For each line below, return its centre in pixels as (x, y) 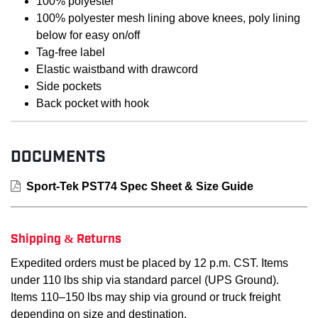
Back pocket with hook (93, 103)
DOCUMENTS (58, 155)
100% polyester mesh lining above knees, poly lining (168, 18)
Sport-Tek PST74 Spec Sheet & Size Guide (140, 186)
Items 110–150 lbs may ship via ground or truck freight (146, 297)
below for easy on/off (88, 35)
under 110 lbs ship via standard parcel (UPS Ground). (145, 280)
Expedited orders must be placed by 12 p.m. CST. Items (149, 263)
